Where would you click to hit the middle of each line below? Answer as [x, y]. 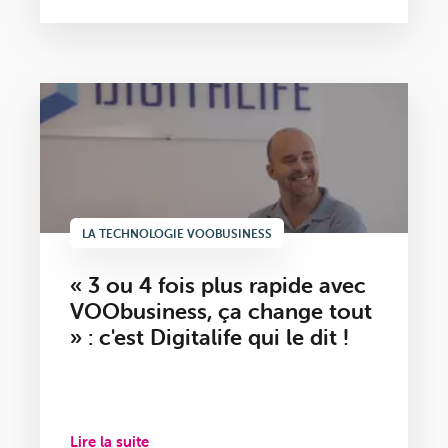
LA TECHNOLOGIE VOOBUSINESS [177, 234]
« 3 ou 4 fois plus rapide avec [218, 286]
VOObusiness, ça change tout [221, 312]
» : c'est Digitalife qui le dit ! [209, 338]
